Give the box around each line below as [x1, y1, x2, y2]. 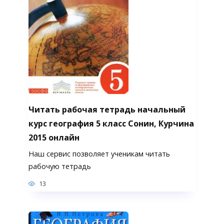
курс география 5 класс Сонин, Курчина [28, 117, 194, 129]
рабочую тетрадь [28, 161, 91, 171]
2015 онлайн [28, 131, 79, 143]
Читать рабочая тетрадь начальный [28, 103, 185, 115]
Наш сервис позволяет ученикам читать [28, 148, 170, 158]
